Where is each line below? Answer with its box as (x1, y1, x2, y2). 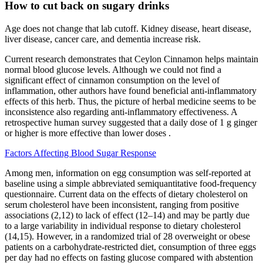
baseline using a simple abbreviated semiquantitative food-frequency (5, 178, 257, 188)
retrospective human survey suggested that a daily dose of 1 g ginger (5, 117, 257, 127)
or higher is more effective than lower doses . (5, 127, 171, 138)
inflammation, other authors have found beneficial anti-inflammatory (5, 85, 257, 96)
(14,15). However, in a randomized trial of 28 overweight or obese (5, 231, 250, 241)
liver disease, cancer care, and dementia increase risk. (5, 33, 201, 44)
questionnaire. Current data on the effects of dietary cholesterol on (5, 188, 248, 199)
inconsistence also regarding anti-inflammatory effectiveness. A (5, 106, 237, 117)
